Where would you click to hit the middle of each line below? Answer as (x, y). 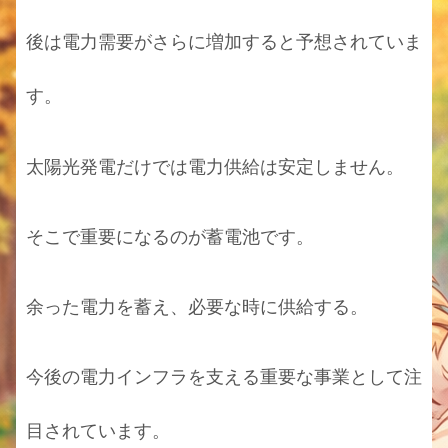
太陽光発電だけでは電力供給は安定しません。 (215, 166)
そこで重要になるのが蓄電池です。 (170, 236)
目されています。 (98, 431)
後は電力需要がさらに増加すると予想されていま (224, 42)
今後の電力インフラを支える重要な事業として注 (224, 377)
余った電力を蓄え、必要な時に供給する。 (197, 306)
